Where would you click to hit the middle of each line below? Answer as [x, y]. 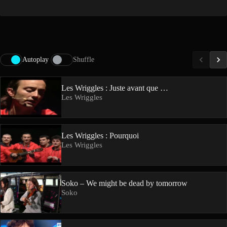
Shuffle [84, 60]
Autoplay [35, 60]
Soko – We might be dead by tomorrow [124, 183]
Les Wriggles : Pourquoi [100, 136]
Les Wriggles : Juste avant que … [115, 88]
